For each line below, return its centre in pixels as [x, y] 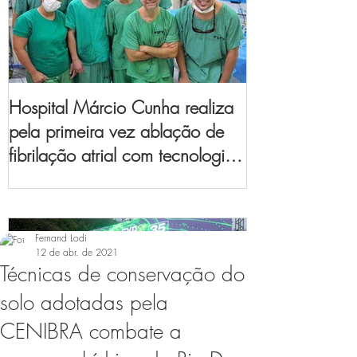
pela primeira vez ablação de [116, 131]
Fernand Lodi [61, 237]
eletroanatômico [67, 203]
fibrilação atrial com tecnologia [122, 155]
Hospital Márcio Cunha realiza [121, 107]
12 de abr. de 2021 [76, 252]
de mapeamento [68, 179]
